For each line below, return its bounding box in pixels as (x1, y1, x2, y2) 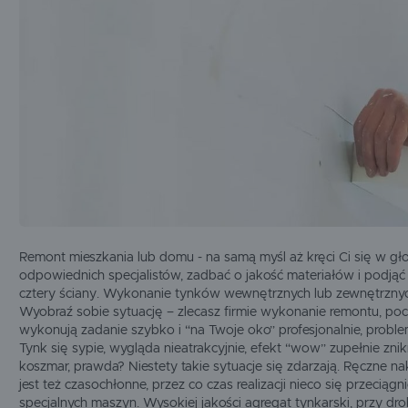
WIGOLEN (31, 57, 86, 74)
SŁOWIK (31, 33, 77, 49)
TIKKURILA (200, 33, 262, 49)
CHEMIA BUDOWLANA (65, 56, 168, 66)
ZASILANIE (65, 95, 116, 105)
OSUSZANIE (65, 23, 119, 33)
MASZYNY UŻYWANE (65, 134, 164, 144)
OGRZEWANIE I (65, 14, 135, 24)
